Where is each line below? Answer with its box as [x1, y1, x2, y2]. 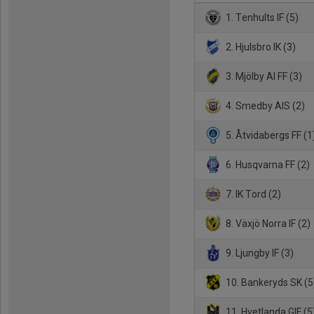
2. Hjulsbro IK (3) [224, 41, 296, 53]
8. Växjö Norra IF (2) [224, 217, 311, 229]
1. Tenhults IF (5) [224, 11, 299, 23]
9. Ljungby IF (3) [224, 247, 294, 259]
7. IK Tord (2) [224, 188, 282, 200]
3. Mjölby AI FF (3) [224, 70, 303, 82]
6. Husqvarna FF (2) [224, 158, 310, 170]
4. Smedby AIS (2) [224, 100, 306, 111]
